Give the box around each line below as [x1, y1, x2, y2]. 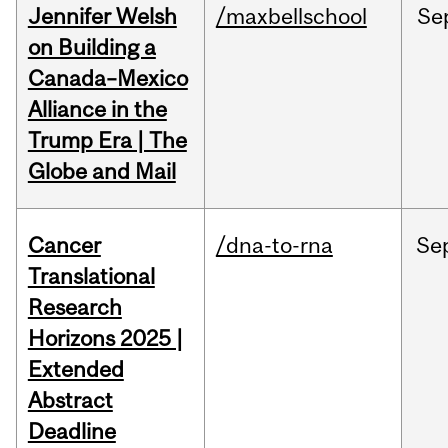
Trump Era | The [27, 127, 187, 154]
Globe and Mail [27, 158, 176, 185]
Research [27, 294, 122, 321]
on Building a [27, 34, 156, 61]
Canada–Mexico [27, 65, 188, 92]
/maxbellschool [215, 3, 367, 30]
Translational [27, 263, 155, 290]
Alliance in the [27, 96, 167, 123]
